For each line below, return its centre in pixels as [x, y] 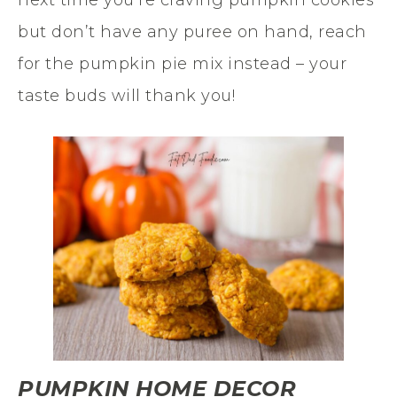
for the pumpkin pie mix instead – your [182, 63]
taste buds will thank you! [126, 95]
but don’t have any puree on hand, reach [192, 31]
